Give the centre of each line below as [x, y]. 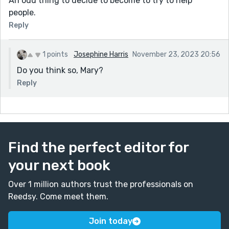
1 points [55, 54]
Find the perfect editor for [98, 147]
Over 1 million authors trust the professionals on [101, 184]
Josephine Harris [101, 54]
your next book [59, 165]
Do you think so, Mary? [60, 70]
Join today [110, 221]
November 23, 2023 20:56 [176, 54]
